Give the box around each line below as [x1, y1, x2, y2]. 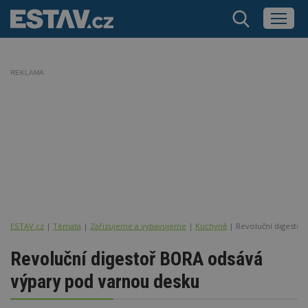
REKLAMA [10, 69, 44, 76]
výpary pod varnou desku [10, 269, 199, 293]
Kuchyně [195, 220, 227, 231]
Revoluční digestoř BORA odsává [10, 247, 263, 270]
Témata [53, 220, 81, 231]
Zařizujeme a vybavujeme [90, 220, 186, 231]
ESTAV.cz [10, 220, 44, 231]
